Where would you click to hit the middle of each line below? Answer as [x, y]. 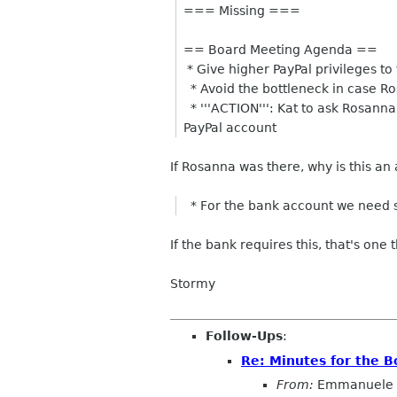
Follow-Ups [244, 336]
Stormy [195, 284]
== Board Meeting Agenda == [281, 50]
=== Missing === [242, 11]
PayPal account [230, 128]
